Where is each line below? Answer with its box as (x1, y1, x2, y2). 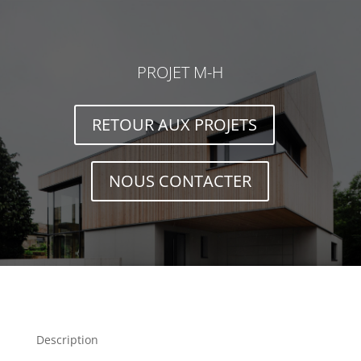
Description (35, 332, 98, 347)
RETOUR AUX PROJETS (91, 114, 257, 135)
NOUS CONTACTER (109, 170, 252, 192)
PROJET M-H (137, 61, 224, 83)
